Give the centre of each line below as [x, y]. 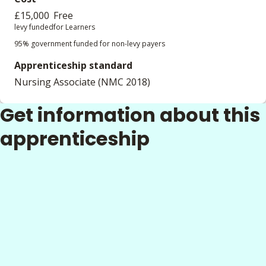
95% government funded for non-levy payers [90, 44]
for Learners [74, 27]
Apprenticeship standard [73, 65]
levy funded [34, 27]
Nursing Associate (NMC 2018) [82, 82]
